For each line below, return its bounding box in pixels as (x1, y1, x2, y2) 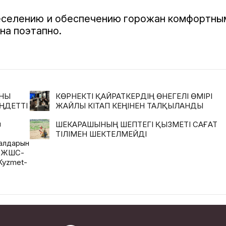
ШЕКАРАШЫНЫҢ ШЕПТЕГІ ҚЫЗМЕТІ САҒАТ (55, 120, 217, 129)
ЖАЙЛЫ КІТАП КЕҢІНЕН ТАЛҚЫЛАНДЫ (55, 101, 203, 110)
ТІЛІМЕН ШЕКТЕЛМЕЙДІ (55, 129, 147, 139)
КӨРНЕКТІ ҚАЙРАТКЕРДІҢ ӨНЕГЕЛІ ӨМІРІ (55, 91, 212, 101)
